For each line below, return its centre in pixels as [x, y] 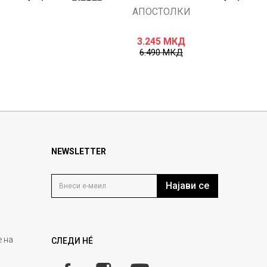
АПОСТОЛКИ [161, 12]
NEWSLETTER [79, 152]
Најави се [187, 186]
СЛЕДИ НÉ [72, 241]
